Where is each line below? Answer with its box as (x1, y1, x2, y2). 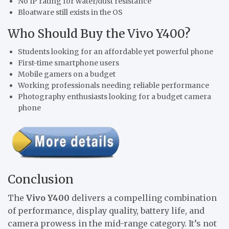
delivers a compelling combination (70, 192, 217, 203)
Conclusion (8, 171, 74, 187)
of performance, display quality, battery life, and (8, 205, 204, 216)
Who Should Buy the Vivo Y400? (8, 26, 190, 41)
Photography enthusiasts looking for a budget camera (18, 92, 211, 102)
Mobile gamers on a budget (18, 70, 116, 79)
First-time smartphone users (18, 58, 119, 68)
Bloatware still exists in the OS (18, 8, 123, 17)
